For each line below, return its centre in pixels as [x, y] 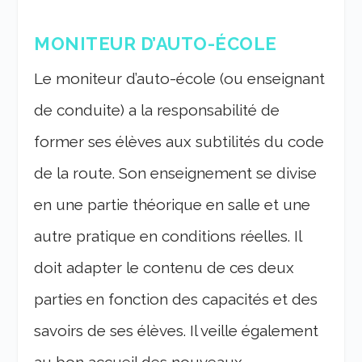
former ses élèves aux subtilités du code [179, 141]
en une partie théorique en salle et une [173, 204]
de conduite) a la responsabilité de [157, 109]
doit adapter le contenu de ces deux [164, 267]
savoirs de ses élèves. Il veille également [177, 330]
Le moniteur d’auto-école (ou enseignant [180, 78]
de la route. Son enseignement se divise [176, 173]
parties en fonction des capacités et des [176, 299]
